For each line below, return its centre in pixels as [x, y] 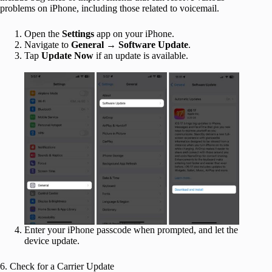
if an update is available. [141, 56]
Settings [78, 34]
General [89, 45]
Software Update [152, 45]
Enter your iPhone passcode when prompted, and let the [131, 229]
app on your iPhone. [135, 34]
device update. [52, 240]
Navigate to [48, 45]
